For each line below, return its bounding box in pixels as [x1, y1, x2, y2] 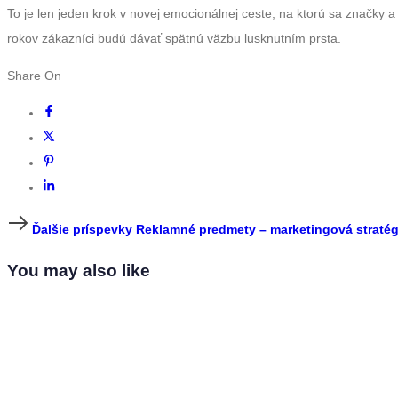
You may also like [7, 261, 150, 280]
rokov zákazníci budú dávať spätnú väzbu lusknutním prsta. [7, 31, 341, 46]
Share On [7, 68, 61, 84]
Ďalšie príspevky [28, 222, 136, 237]
